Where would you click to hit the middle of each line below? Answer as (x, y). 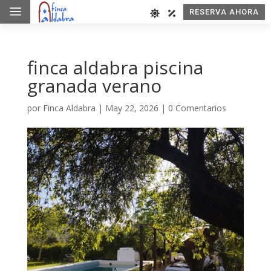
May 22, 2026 (132, 108)
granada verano (94, 86)
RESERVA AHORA (224, 11)
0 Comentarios (197, 108)
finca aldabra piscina (115, 67)
